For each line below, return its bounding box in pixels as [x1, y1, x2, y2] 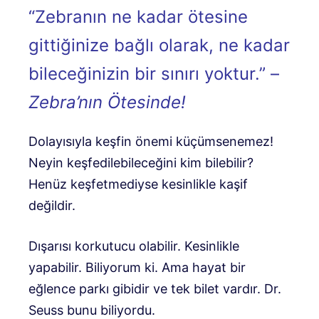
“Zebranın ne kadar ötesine [28, 6, 248, 28]
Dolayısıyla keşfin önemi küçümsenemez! [28, 134, 273, 150]
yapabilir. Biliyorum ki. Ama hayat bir [28, 260, 246, 276]
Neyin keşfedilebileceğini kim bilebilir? [28, 155, 253, 171]
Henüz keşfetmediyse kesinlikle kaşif [28, 177, 248, 192]
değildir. [28, 198, 75, 214]
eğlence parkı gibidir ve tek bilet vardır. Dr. [28, 281, 281, 297]
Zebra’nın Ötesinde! [28, 92, 186, 113]
